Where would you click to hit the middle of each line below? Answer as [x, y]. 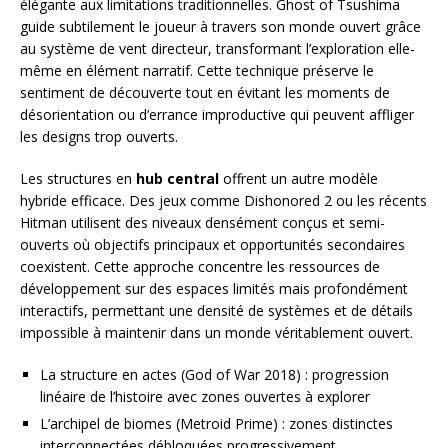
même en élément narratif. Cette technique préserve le [197, 70]
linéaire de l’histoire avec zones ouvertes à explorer [205, 396]
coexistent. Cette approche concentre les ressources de [200, 266]
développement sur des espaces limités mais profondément [214, 288]
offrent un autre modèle [298, 178]
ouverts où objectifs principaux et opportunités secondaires [212, 244]
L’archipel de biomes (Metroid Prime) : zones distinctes [216, 423]
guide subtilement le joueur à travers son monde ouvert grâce [220, 26]
